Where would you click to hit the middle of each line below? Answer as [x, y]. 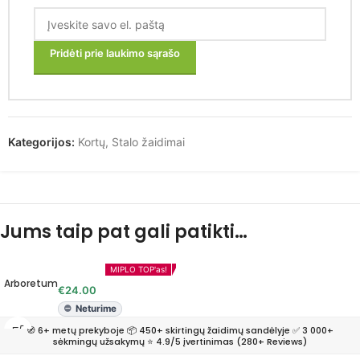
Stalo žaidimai [148, 142]
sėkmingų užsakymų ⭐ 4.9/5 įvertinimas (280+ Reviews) [180, 341]
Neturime [96, 309]
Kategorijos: [41, 142]
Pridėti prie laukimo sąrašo [115, 53]
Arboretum [31, 284]
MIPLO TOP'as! [138, 270]
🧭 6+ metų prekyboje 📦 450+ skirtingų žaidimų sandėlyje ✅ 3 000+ [180, 330]
